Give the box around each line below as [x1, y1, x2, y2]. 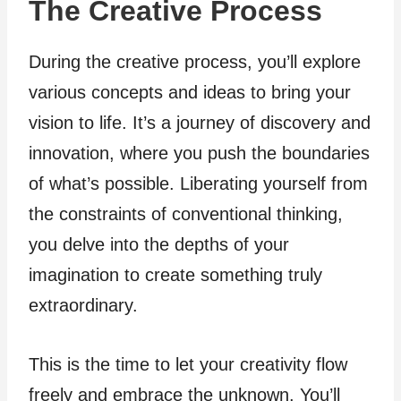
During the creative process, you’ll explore [29, 51, 361, 72]
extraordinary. [29, 294, 138, 315]
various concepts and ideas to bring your [29, 81, 351, 102]
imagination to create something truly [29, 264, 322, 285]
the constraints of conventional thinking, [29, 203, 343, 224]
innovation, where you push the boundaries [29, 142, 370, 163]
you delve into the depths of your [29, 234, 289, 254]
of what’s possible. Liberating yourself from [29, 173, 368, 193]
